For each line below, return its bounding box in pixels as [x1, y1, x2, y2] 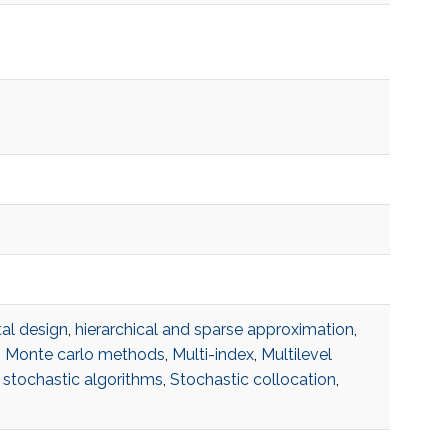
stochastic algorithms [2, 370, 163, 390]
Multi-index [171, 345, 254, 365]
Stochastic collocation [169, 370, 336, 390]
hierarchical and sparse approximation [74, 320, 354, 340]
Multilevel [260, 345, 332, 365]
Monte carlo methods [4, 345, 165, 365]
